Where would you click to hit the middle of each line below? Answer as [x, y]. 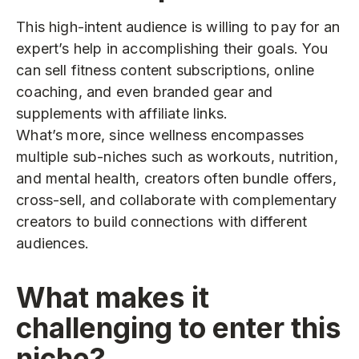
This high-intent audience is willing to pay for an [178, 26]
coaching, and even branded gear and [145, 91]
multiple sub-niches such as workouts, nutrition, [177, 156]
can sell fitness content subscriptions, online [165, 70]
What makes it [113, 297]
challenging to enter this [179, 327]
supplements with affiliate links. [122, 113]
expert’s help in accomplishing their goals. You [172, 48]
